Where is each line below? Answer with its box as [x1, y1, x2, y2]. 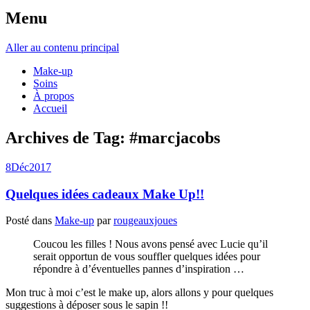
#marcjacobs [129, 128, 220, 147]
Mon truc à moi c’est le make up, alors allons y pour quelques [6, 286, 273, 299]
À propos [33, 89, 74, 102]
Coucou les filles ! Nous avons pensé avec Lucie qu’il [33, 238, 268, 250]
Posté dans [6, 215, 55, 227]
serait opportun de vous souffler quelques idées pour [33, 250, 260, 263]
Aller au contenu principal [6, 41, 119, 53]
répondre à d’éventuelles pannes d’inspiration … [33, 263, 244, 275]
